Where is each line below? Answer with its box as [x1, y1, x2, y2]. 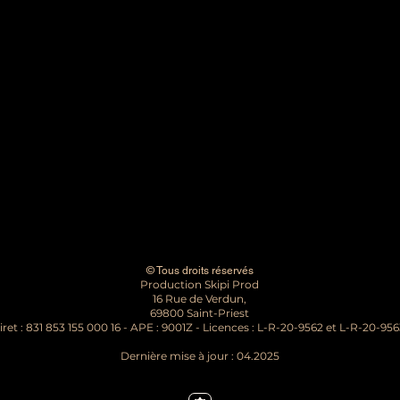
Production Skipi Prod [140, 278, 259, 291]
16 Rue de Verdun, [153, 292, 246, 305]
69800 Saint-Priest [150, 306, 249, 320]
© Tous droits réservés [146, 264, 254, 277]
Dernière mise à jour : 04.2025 [120, 349, 279, 362]
